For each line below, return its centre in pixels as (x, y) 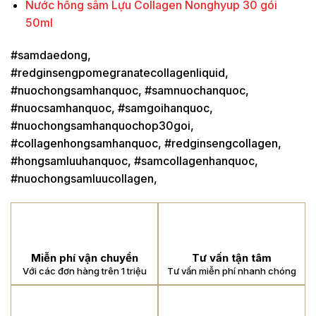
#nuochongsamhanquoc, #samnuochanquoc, (130, 91)
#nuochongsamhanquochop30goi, (102, 126)
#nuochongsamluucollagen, (84, 179)
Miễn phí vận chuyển (84, 257)
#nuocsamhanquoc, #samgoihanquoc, (112, 108)
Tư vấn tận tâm (232, 257)
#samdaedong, (51, 55)
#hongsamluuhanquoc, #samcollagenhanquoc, (134, 161)
